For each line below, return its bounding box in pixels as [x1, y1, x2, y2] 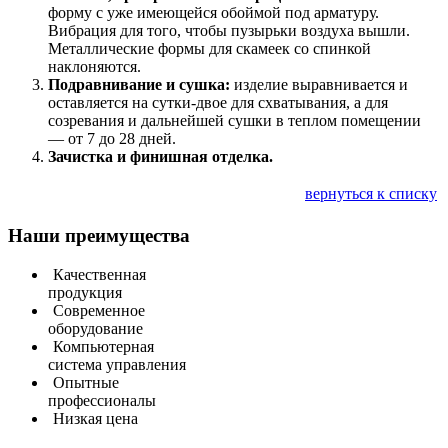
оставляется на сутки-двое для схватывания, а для [48, 94, 388, 112]
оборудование [48, 319, 143, 337]
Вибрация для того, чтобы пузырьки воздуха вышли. [48, 22, 410, 40]
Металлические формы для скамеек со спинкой [48, 40, 371, 58]
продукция [48, 283, 122, 301]
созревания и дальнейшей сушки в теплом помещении [48, 112, 421, 130]
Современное [49, 301, 145, 319]
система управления [48, 355, 186, 373]
